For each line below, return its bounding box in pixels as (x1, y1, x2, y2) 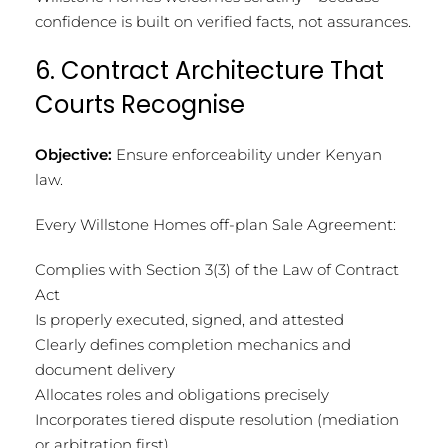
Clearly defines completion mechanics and (35, 334, 351, 354)
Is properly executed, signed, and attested (35, 309, 344, 329)
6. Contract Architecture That (35, 53, 384, 87)
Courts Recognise (35, 87, 245, 121)
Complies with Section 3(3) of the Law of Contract (35, 259, 399, 279)
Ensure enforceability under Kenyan (112, 144, 382, 164)
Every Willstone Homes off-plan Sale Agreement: (35, 214, 396, 234)
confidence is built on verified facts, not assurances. (35, 11, 411, 31)
